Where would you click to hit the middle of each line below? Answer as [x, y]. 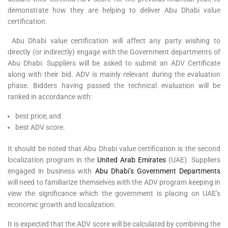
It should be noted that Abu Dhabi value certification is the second [114, 148]
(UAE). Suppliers [193, 160]
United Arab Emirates [130, 160]
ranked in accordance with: [50, 96]
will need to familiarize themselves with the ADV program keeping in [114, 182]
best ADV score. [40, 127]
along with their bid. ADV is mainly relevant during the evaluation [114, 74]
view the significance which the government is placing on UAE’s [114, 193]
